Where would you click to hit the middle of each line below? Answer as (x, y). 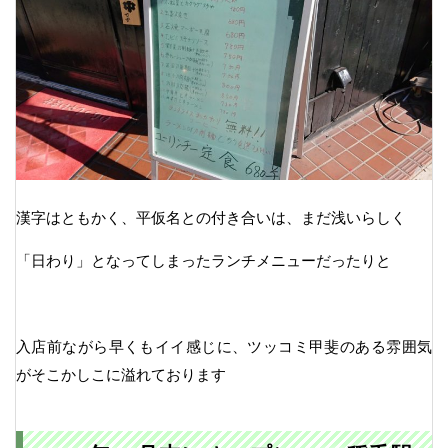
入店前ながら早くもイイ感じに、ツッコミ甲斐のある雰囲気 (224, 346)
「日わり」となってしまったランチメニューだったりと (203, 260)
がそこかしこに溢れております (121, 374)
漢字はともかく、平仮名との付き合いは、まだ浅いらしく (211, 217)
